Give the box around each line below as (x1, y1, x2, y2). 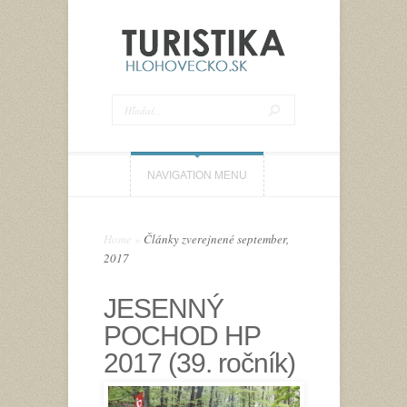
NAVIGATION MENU (147, 169, 247, 182)
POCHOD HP (103, 321, 260, 351)
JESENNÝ (103, 293, 223, 323)
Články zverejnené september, (140, 231, 289, 247)
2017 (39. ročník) (103, 348, 295, 378)
